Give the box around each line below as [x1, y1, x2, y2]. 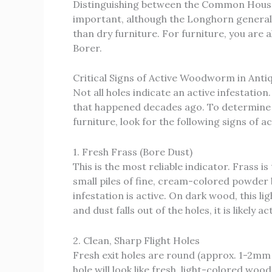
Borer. [73, 41, 102, 54]
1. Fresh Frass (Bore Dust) [73, 145, 192, 158]
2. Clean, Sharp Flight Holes [73, 234, 200, 246]
